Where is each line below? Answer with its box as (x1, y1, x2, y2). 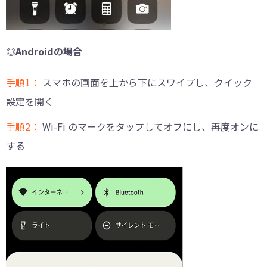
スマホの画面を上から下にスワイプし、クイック (42, 75, 252, 90)
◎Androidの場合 (6, 44, 82, 59)
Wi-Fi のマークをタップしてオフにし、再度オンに (42, 119, 259, 134)
